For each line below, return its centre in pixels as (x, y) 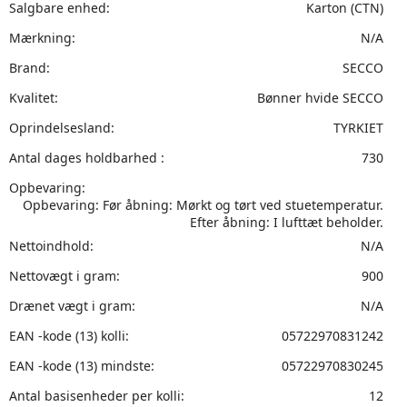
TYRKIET (358, 128)
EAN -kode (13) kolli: (69, 336)
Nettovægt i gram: (65, 276)
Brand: (30, 68)
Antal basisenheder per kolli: (97, 396)
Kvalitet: (34, 98)
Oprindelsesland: (62, 128)
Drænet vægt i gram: (72, 306)
